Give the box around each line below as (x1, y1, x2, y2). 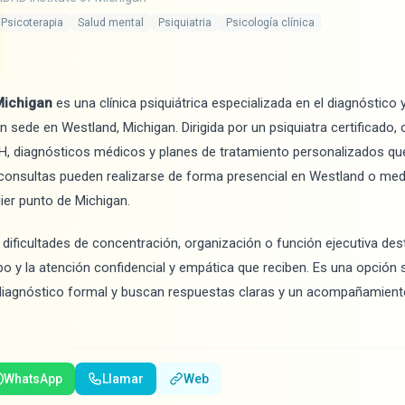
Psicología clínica (226, 16, 315, 29)
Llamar (102, 372, 144, 386)
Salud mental (78, 16, 144, 29)
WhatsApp (4, 372, 62, 386)
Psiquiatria (158, 16, 212, 29)
